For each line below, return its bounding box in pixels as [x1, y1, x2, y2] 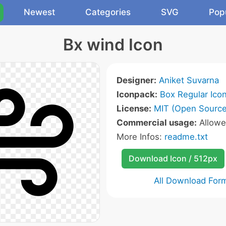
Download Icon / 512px [128, 153, 217, 163]
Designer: [116, 75, 156, 85]
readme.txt [164, 132, 208, 142]
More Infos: [116, 132, 164, 142]
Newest [24, 7, 55, 17]
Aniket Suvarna [158, 75, 219, 85]
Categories [85, 7, 131, 17]
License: [116, 103, 151, 114]
